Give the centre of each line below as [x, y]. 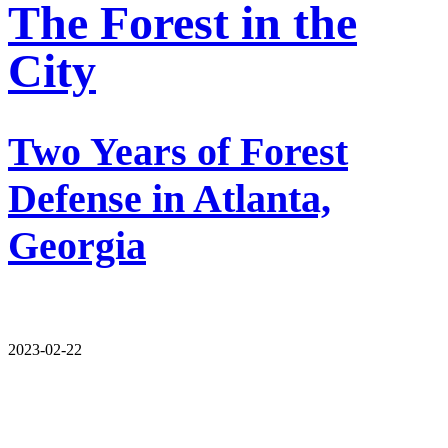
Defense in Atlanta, [169, 198]
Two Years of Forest [178, 151]
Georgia [77, 245]
